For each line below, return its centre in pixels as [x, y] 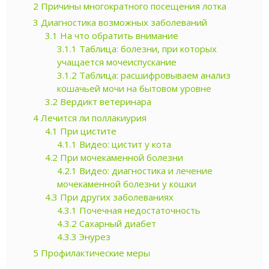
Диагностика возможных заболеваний [123, 22]
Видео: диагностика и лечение [145, 170]
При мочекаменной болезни [120, 157]
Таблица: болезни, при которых [147, 48]
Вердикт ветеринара [104, 101]
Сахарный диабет [116, 223]
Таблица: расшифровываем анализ [154, 75]
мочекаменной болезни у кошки [127, 183]
